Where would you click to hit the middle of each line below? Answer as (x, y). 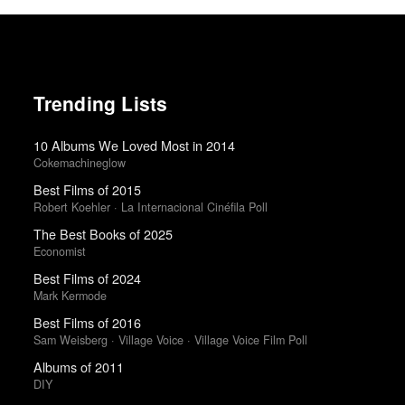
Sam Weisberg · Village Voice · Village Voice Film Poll (170, 340)
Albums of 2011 (78, 367)
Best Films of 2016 (87, 322)
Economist (59, 252)
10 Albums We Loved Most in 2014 (134, 145)
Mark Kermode (70, 296)
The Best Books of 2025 (103, 234)
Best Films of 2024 (87, 278)
